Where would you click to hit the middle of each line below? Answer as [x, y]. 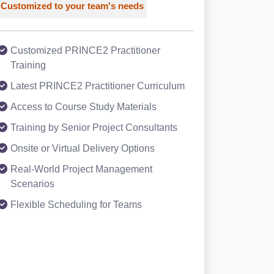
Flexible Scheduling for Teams [76, 205]
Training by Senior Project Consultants [94, 128]
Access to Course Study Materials [83, 107]
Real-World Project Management [81, 169]
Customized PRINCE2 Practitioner [85, 50]
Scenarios [32, 184]
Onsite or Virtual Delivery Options [83, 148]
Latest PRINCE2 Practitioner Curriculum [98, 86]
